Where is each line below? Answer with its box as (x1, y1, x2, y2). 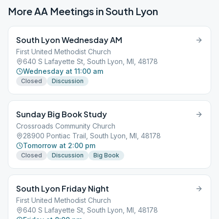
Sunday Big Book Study (16, 109, 107, 119)
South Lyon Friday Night (16, 183, 109, 194)
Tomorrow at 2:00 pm (23, 141, 95, 150)
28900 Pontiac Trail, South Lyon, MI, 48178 (23, 131, 161, 140)
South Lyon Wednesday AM (16, 35, 122, 45)
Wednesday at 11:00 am (23, 67, 103, 75)
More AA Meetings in (8, 5, 106, 17)
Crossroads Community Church (16, 122, 115, 130)
